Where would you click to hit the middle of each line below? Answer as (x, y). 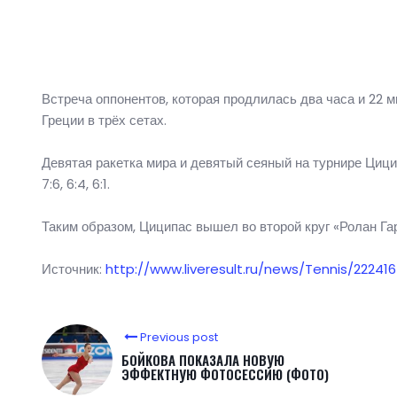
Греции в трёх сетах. (104, 121)
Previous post (179, 338)
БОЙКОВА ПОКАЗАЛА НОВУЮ (203, 360)
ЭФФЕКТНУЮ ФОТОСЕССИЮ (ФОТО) (225, 374)
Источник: (74, 269)
